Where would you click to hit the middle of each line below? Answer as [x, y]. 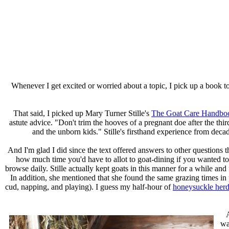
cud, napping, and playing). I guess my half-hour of [89, 187]
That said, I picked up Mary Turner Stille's [82, 113]
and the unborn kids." [67, 131]
